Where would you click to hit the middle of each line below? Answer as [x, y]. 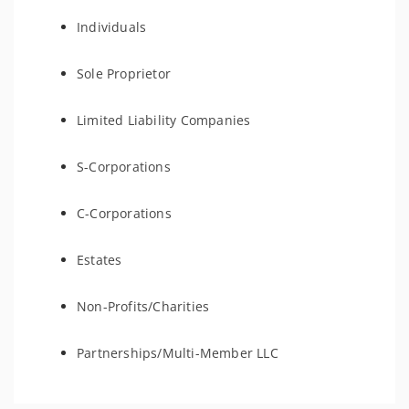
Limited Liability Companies [164, 120]
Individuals [112, 27]
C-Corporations [124, 213]
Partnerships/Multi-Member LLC [178, 353]
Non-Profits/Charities [143, 306]
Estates [100, 260]
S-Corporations [124, 167]
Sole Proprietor [124, 73]
